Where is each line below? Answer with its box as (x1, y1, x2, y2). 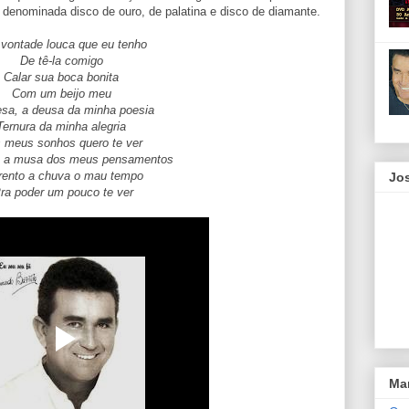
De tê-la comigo (19, 54, 107, 68)
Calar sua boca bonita (4, 70, 122, 85)
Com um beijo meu (11, 87, 115, 101)
